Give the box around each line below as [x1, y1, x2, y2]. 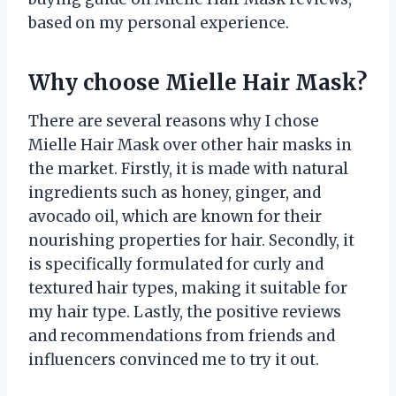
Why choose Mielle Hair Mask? [28, 68, 367, 96]
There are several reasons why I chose [28, 110, 319, 131]
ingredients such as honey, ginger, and [28, 182, 321, 202]
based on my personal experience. [28, 12, 289, 33]
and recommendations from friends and [28, 325, 335, 346]
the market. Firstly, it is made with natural [28, 158, 348, 179]
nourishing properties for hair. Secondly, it [28, 230, 354, 250]
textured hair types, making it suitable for [28, 278, 347, 298]
